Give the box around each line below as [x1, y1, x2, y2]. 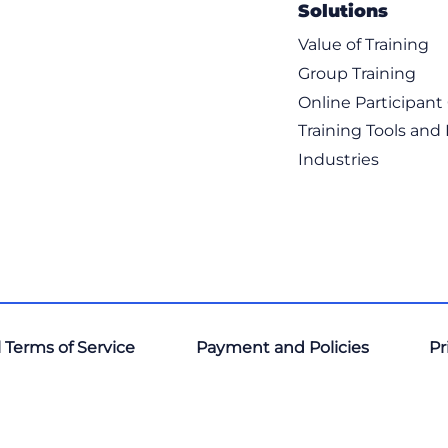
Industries [297, 150, 379, 170]
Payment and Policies [195, 337, 369, 357]
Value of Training [297, 34, 429, 54]
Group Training [297, 63, 416, 83]
